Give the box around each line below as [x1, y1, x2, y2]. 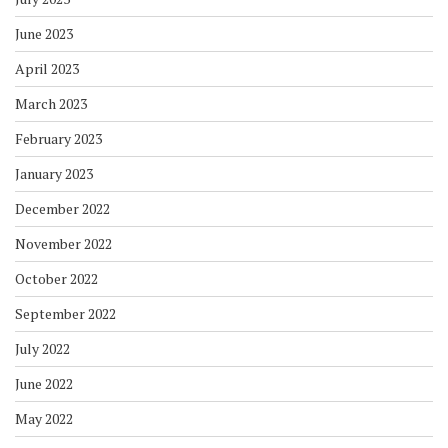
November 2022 [15, 234, 112, 254]
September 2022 [15, 304, 116, 324]
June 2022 [15, 374, 73, 394]
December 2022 [15, 199, 110, 219]
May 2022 [15, 409, 73, 429]
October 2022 [15, 269, 98, 289]
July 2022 [15, 339, 70, 359]
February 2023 [15, 129, 102, 149]
